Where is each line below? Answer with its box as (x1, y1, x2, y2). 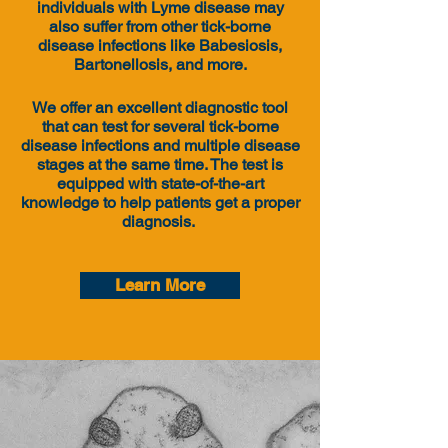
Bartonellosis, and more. (73, 55, 247, 74)
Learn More (115, 275, 205, 295)
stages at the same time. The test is (37, 155, 283, 174)
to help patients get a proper (102, 193, 300, 212)
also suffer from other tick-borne (49, 17, 271, 36)
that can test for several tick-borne (41, 117, 279, 136)
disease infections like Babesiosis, (38, 36, 282, 55)
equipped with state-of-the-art (56, 174, 264, 193)
